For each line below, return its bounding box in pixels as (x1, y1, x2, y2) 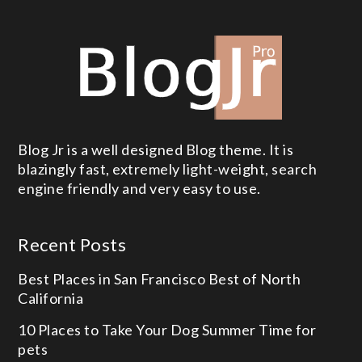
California (18, 289, 84, 308)
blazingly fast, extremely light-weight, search (18, 160, 318, 179)
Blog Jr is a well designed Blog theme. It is (18, 141, 294, 159)
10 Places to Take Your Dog (18, 321, 202, 339)
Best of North (208, 270, 301, 288)
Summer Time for (201, 321, 317, 339)
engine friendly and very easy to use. (18, 179, 261, 198)
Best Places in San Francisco (18, 270, 208, 288)
